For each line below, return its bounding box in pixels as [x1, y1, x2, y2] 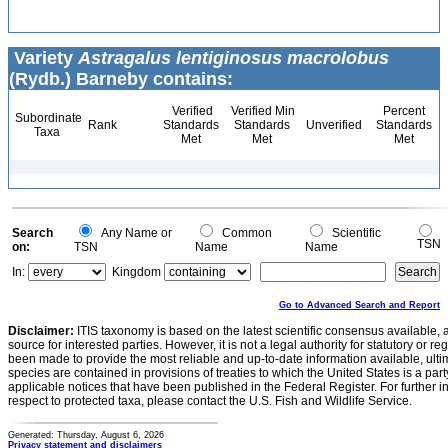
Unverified [303, 118, 362, 132]
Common [216, 226, 272, 240]
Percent [382, 104, 425, 118]
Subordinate [12, 111, 82, 125]
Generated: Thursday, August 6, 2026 [8, 430, 164, 440]
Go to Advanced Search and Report [279, 300, 440, 310]
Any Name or [95, 226, 172, 240]
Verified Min [228, 104, 295, 118]
